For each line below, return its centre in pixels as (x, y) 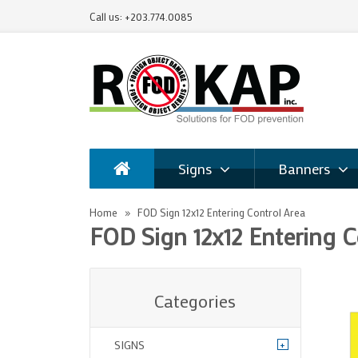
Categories (195, 301)
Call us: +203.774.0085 (141, 16)
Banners (304, 169)
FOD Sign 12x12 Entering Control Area (221, 212)
